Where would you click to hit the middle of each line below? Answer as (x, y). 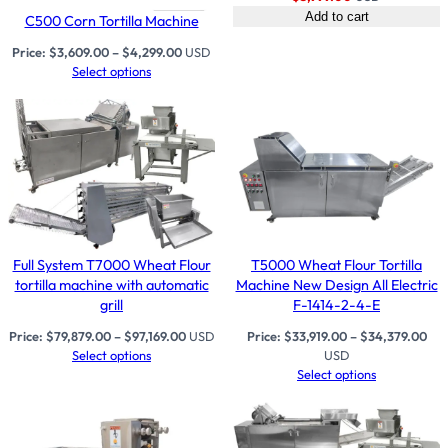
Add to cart (336, 16)
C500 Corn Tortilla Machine (111, 21)
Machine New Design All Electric (336, 284)
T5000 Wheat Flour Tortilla (336, 264)
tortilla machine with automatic (111, 284)
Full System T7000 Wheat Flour (111, 264)
